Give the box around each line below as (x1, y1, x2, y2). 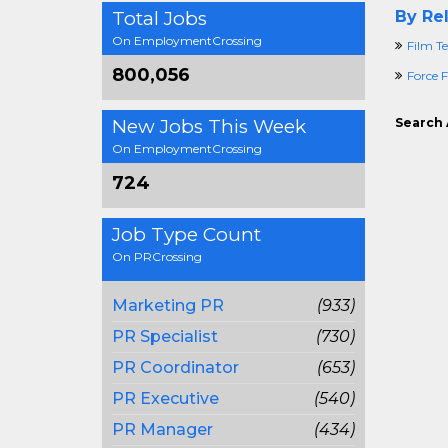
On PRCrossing (112, 249, 202, 264)
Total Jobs (112, 7, 207, 30)
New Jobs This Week (112, 115, 306, 138)
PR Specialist (112, 327, 218, 346)
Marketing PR (112, 296, 224, 315)
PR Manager (112, 420, 213, 439)
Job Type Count (112, 223, 261, 246)
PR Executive (112, 389, 219, 408)
